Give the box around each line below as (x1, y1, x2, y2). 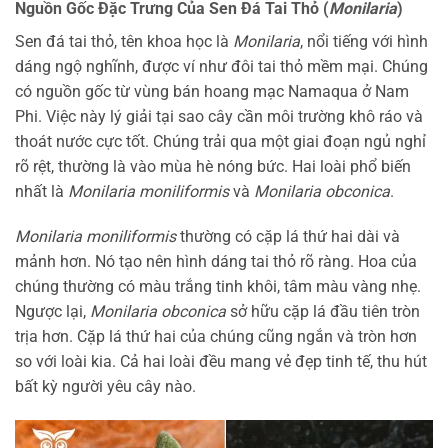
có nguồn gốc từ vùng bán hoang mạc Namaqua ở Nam (15, 81, 409, 101)
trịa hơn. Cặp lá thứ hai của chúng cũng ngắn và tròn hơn (15, 327, 417, 347)
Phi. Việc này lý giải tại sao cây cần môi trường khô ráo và (15, 106, 423, 126)
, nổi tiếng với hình (300, 31, 428, 51)
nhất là (15, 181, 68, 201)
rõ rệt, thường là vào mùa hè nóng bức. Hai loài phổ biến (15, 156, 411, 176)
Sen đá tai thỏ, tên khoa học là (15, 31, 233, 51)
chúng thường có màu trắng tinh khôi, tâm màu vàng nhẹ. (15, 277, 421, 297)
